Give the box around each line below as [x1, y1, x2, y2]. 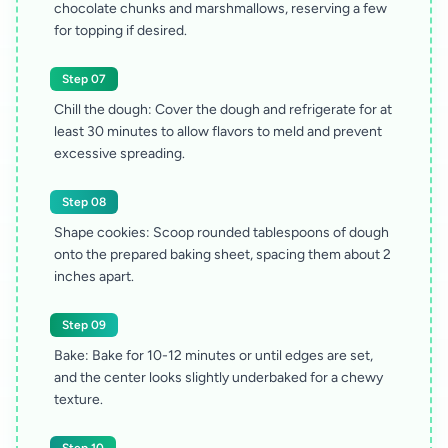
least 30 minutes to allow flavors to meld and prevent [54, 123, 382, 141]
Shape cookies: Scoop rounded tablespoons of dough [54, 224, 389, 242]
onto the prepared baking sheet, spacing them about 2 [54, 246, 391, 264]
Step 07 [62, 72, 106, 87]
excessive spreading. [54, 145, 185, 163]
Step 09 [62, 318, 106, 333]
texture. [54, 391, 103, 409]
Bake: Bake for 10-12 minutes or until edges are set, [54, 347, 373, 365]
